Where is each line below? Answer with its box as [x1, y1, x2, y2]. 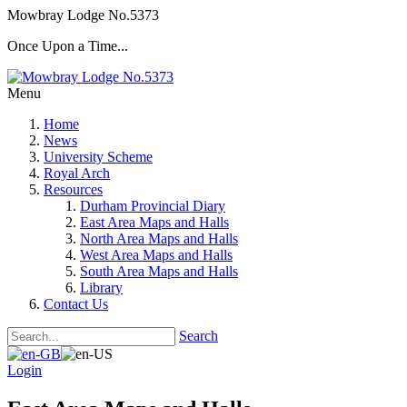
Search [179, 328, 218, 343]
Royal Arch [44, 165, 110, 181]
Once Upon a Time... [7, 38, 128, 54]
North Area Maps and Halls [80, 231, 238, 246]
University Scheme [44, 149, 153, 164]
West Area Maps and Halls [80, 247, 233, 263]
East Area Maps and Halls [80, 214, 229, 230]
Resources [44, 182, 103, 197]
